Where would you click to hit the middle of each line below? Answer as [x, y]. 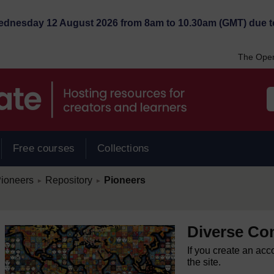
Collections [124, 148]
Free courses [44, 148]
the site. [204, 262]
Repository [68, 180]
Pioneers [124, 180]
